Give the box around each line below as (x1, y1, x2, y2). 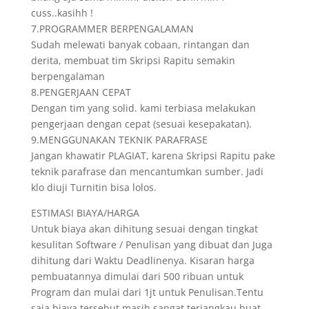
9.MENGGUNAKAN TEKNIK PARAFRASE (30, 133, 208, 146)
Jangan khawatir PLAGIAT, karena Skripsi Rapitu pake (30, 149, 275, 162)
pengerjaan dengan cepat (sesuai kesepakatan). (30, 117, 252, 130)
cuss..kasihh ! (30, 6, 93, 19)
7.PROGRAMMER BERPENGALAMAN (30, 22, 194, 35)
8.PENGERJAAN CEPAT (30, 86, 131, 99)
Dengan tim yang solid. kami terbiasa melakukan (30, 101, 256, 114)
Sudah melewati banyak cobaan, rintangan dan (30, 38, 250, 51)
